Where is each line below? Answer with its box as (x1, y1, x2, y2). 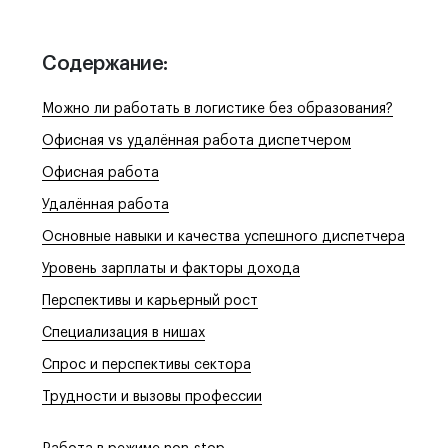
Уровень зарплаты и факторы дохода (42, 262, 300, 277)
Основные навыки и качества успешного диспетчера (42, 230, 405, 245)
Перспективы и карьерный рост (42, 294, 258, 309)
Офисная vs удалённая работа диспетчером (42, 134, 351, 149)
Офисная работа (42, 166, 159, 181)
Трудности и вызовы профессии (42, 390, 262, 405)
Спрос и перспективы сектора (42, 358, 251, 373)
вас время (12, 92, 70, 104)
